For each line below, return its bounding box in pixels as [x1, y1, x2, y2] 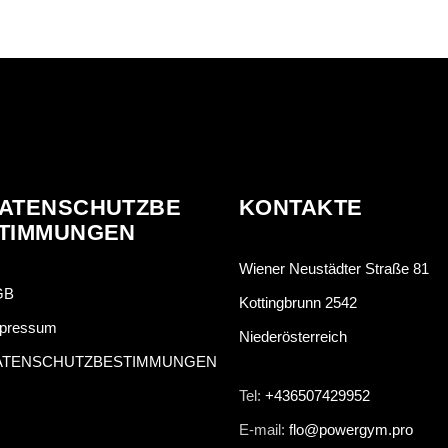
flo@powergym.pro [289, 421, 413, 438]
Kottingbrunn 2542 [239, 294, 357, 311]
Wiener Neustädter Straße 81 [239, 260, 429, 277]
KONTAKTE [239, 195, 363, 220]
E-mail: [239, 421, 289, 438]
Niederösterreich [239, 328, 347, 345]
